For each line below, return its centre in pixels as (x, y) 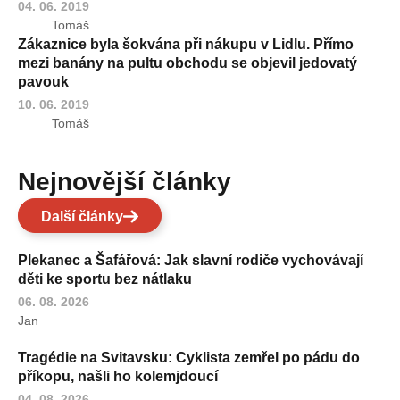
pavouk (43, 81)
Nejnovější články (133, 181)
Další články (82, 216)
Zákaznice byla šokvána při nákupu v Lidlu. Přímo (186, 44)
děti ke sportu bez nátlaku (105, 279)
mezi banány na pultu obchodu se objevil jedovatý (187, 62)
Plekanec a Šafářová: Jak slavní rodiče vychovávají (191, 260)
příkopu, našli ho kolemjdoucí (118, 376)
